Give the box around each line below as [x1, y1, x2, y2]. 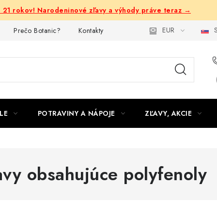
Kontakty [78, 25, 104, 35]
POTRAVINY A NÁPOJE [37, 108, 115, 118]
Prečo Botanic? [14, 25, 61, 35]
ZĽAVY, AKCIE [145, 108, 192, 118]
